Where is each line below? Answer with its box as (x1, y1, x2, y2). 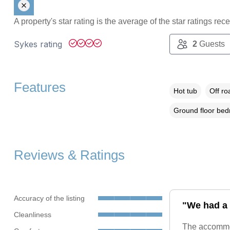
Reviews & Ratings (13, 148, 125, 163)
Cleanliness (13, 210, 51, 219)
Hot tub (173, 87, 197, 95)
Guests (197, 40, 225, 49)
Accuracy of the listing (13, 194, 85, 202)
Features (13, 80, 66, 95)
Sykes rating (13, 39, 65, 50)
